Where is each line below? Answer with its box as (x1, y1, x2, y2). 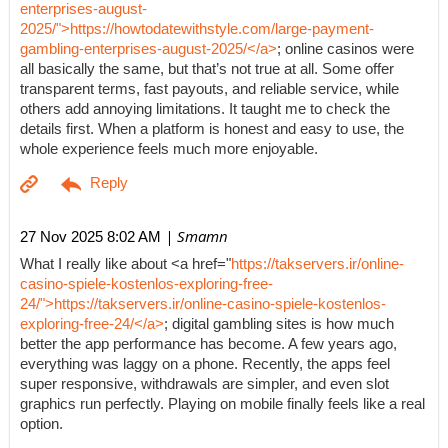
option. (20, 416, 63, 433)
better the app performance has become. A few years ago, (20, 336, 397, 353)
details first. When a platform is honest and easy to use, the (20, 121, 404, 138)
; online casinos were (277, 41, 414, 58)
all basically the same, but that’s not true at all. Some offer (20, 61, 394, 78)
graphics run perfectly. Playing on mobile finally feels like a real (20, 396, 425, 413)
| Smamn (161, 226, 228, 247)
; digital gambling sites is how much (164, 316, 394, 333)
